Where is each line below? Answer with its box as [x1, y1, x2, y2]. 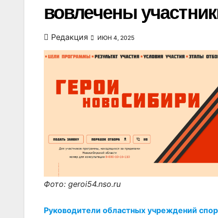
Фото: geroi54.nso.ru [44, 179, 121, 189]
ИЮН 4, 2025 [96, 34, 134, 41]
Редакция [51, 32, 88, 42]
